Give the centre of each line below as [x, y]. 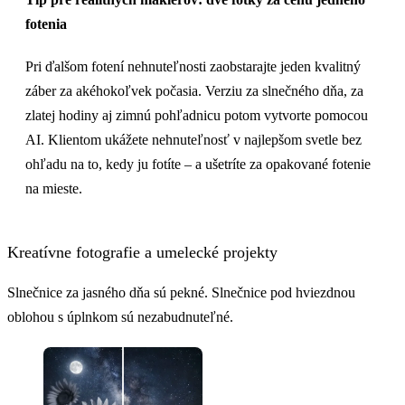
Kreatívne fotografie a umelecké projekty [142, 253]
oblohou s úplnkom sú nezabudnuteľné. [120, 316]
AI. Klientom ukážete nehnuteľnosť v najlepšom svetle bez [193, 140]
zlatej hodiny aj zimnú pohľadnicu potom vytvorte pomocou [197, 116]
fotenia [46, 24]
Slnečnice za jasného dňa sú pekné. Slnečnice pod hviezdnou [181, 292]
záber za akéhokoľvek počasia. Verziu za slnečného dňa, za [194, 91]
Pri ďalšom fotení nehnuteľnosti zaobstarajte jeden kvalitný [193, 67]
